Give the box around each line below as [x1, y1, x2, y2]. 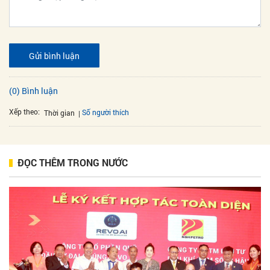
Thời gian [44, 107, 75, 118]
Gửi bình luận [29, 49, 80, 61]
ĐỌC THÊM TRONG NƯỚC [17, 155, 128, 169]
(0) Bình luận [9, 85, 58, 97]
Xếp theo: [9, 107, 40, 117]
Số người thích [82, 107, 129, 117]
